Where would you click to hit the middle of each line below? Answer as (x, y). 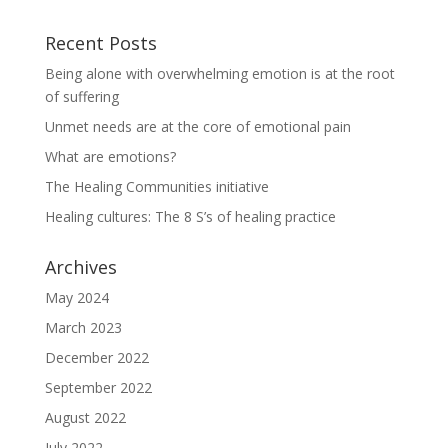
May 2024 (76, 297)
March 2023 (83, 327)
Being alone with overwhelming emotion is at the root (219, 73)
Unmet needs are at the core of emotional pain (197, 126)
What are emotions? (110, 156)
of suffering (81, 96)
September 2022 (98, 387)
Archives (80, 266)
